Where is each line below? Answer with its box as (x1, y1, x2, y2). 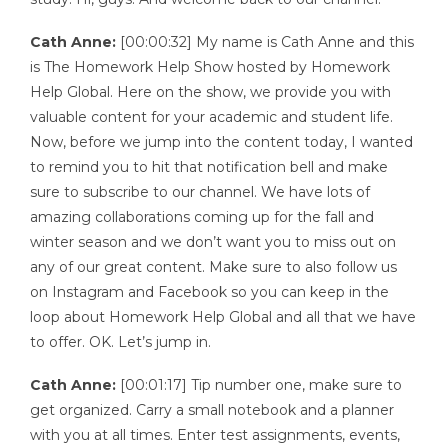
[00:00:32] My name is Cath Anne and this (120, 33, 414, 52)
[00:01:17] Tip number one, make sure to (120, 375, 402, 394)
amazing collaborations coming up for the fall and (30, 208, 374, 227)
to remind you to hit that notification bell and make (30, 158, 388, 177)
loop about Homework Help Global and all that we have (30, 308, 416, 327)
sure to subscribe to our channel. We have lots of (30, 183, 370, 202)
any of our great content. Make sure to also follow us (30, 258, 397, 277)
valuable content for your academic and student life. (30, 108, 393, 127)
